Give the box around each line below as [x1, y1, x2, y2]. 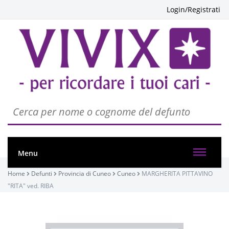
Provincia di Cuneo [58, 169, 111, 178]
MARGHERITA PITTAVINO [142, 169, 213, 178]
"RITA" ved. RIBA [8, 181, 54, 190]
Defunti [31, 169, 52, 178]
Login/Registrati [167, 5, 220, 14]
